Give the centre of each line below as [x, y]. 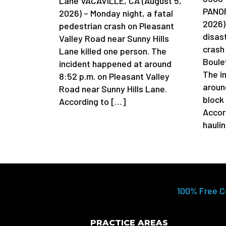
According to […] [92, 102]
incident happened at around [115, 64]
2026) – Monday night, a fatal [116, 13]
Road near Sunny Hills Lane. [113, 89]
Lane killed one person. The [113, 51]
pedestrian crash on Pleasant [117, 26]
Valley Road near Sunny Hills [114, 39]
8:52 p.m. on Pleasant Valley [114, 76]
